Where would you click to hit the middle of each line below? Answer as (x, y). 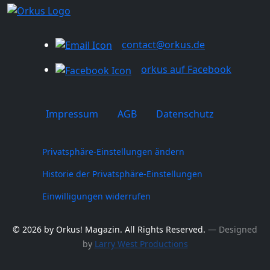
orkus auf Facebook (186, 70)
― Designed (231, 229)
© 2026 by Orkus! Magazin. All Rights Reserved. (109, 229)
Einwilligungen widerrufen (96, 196)
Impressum (72, 114)
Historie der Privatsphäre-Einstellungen (122, 174)
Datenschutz (185, 114)
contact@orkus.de (163, 44)
